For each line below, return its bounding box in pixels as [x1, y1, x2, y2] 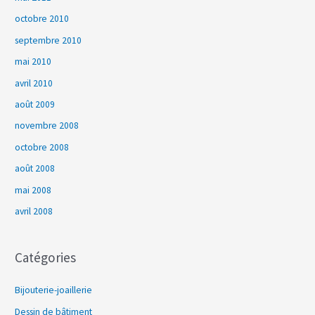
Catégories [15, 249, 77, 266]
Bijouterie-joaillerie [15, 284, 93, 297]
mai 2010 [15, 56, 52, 68]
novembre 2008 [15, 120, 79, 132]
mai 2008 [15, 184, 52, 196]
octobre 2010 [15, 13, 70, 25]
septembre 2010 [15, 34, 82, 46]
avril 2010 [15, 77, 53, 89]
